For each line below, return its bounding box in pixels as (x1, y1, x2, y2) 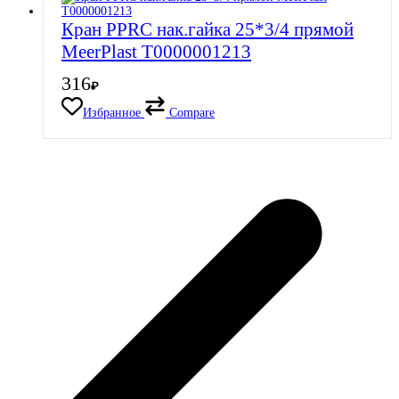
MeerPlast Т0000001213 (61, 41, 251, 63)
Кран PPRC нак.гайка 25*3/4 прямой (61, 19, 354, 41)
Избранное (83, 106, 141, 120)
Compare (169, 106, 215, 120)
